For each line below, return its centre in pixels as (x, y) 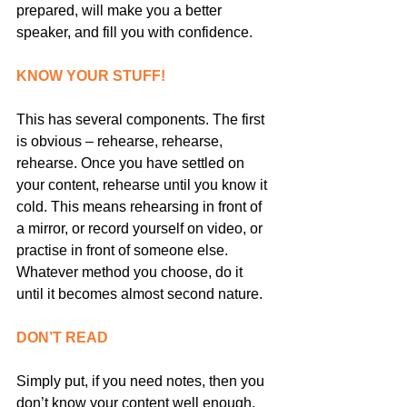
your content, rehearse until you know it (144, 184)
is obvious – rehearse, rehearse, (121, 141)
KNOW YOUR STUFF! (91, 75)
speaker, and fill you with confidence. (134, 32)
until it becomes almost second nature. (139, 293)
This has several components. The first (142, 119)
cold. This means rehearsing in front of (141, 206)
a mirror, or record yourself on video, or (141, 228)
